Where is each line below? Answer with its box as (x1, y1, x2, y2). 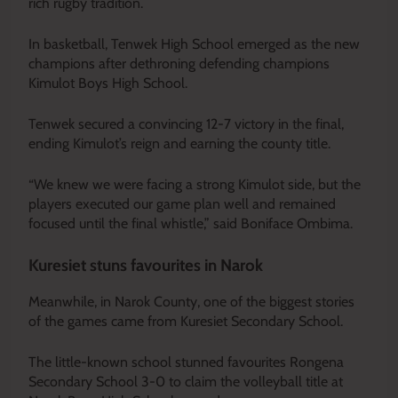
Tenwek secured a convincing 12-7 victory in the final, (28, 115, 344, 132)
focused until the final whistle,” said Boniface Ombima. (28, 214, 353, 232)
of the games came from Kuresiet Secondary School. (28, 312, 343, 330)
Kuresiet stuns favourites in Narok (28, 254, 263, 275)
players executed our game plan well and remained (28, 195, 336, 212)
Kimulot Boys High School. (28, 74, 187, 92)
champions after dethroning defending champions (28, 54, 330, 72)
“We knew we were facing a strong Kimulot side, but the (28, 175, 361, 193)
